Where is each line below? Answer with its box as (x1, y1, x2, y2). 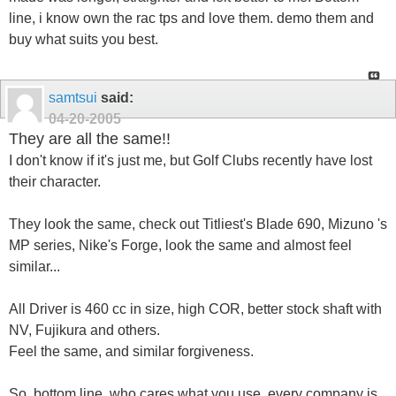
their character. (9, 174, 101, 190)
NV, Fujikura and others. (9, 323, 160, 339)
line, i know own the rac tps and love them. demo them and (9, 10, 374, 26)
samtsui (49, 89, 97, 105)
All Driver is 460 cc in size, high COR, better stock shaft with (9, 301, 382, 317)
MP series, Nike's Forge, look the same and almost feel (9, 238, 352, 254)
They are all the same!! (9, 129, 171, 148)
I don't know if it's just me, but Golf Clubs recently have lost (9, 153, 372, 169)
